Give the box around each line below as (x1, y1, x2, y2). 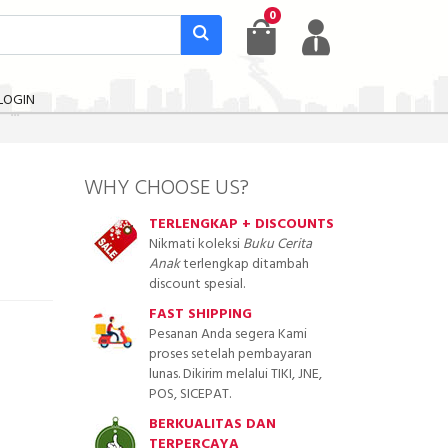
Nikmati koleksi (148, 233, 243, 257)
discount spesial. (148, 273, 245, 297)
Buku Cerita (242, 233, 312, 257)
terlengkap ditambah (179, 253, 309, 277)
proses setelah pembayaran (148, 343, 312, 367)
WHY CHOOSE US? (83, 172, 249, 205)
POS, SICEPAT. (148, 383, 231, 407)
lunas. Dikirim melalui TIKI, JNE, (148, 363, 322, 387)
